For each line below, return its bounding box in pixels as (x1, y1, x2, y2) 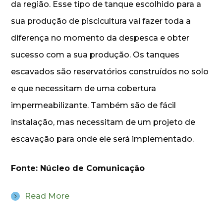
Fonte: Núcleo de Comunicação (11, 163, 145, 173)
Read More (25, 191, 70, 201)
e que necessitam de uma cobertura (11, 83, 157, 93)
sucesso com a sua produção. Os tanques (11, 50, 180, 59)
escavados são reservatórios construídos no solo (11, 66, 209, 76)
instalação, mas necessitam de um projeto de (11, 117, 196, 127)
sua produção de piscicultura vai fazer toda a (11, 16, 191, 26)
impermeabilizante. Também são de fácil (11, 100, 176, 110)
